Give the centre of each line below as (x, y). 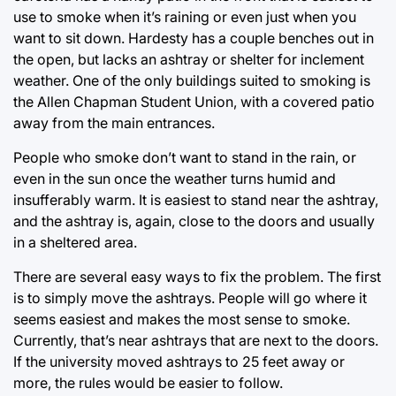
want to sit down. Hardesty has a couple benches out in (194, 38)
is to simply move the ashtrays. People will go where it (190, 297)
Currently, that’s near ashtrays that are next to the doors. (196, 340)
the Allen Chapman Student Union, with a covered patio (194, 101)
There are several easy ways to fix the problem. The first (197, 276)
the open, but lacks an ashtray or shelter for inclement (189, 59)
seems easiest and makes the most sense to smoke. (182, 319)
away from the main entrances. (114, 122)
